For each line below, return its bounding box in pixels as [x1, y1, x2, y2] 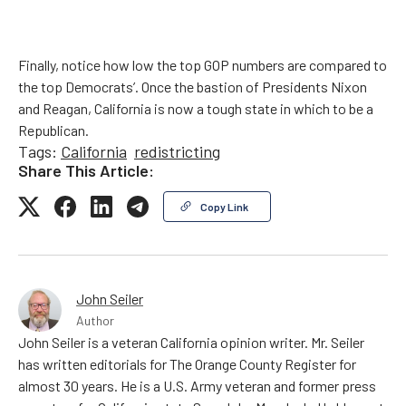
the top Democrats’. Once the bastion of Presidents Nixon [18, 78, 367, 96]
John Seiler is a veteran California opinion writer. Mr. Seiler [18, 333, 364, 352]
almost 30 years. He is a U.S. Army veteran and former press [18, 377, 376, 395]
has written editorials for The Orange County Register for [18, 355, 356, 373]
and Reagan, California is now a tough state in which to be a [18, 100, 373, 118]
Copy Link [200, 200, 248, 214]
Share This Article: [18, 160, 154, 181]
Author [76, 313, 114, 329]
